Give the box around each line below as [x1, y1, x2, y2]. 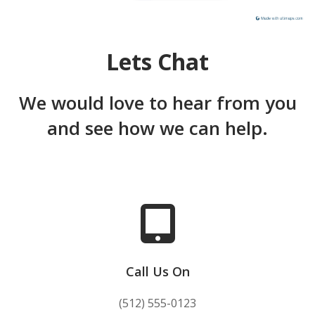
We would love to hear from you [18, 89, 297, 115]
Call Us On [125, 262, 190, 280]
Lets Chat [106, 46, 209, 77]
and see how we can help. [47, 115, 268, 141]
